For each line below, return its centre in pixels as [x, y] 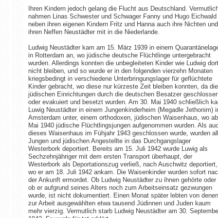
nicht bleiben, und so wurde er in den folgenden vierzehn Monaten [120, 71]
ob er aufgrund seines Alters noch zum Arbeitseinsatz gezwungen [120, 187]
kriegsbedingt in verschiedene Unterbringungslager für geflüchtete [120, 78]
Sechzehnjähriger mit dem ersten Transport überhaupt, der [110, 156]
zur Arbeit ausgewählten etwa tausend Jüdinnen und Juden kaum [119, 203]
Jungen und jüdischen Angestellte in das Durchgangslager [109, 141]
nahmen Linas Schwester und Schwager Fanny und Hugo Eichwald [122, 16]
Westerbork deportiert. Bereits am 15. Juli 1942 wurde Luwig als [118, 148]
